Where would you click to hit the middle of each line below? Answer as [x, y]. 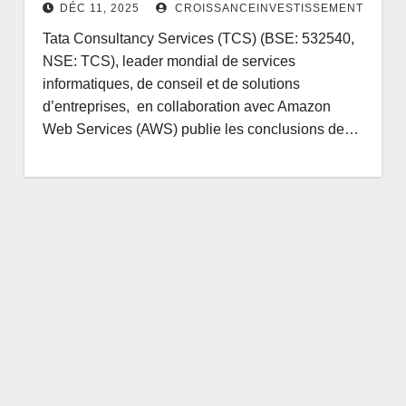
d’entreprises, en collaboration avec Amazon [186, 106]
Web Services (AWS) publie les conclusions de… [200, 129]
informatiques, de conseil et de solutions [171, 83]
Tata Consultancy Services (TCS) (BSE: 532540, [198, 38]
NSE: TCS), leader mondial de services [169, 61]
